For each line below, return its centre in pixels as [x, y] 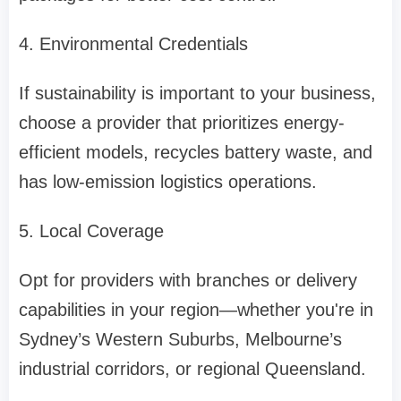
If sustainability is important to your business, [197, 94]
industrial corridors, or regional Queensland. [192, 369]
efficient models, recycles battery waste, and [196, 153]
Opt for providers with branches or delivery [188, 281]
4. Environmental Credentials [133, 44]
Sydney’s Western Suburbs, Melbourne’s [180, 340]
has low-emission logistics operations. [168, 182]
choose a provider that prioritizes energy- [182, 123]
